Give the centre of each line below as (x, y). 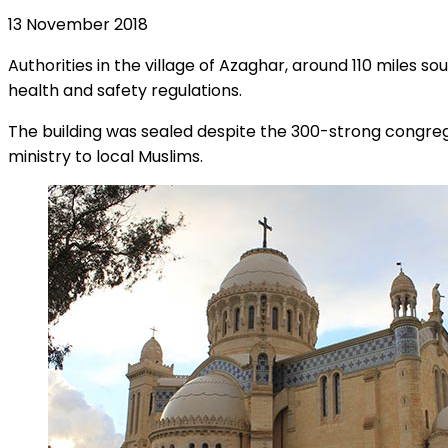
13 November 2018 (78, 25)
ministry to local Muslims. (105, 157)
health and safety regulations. (125, 91)
